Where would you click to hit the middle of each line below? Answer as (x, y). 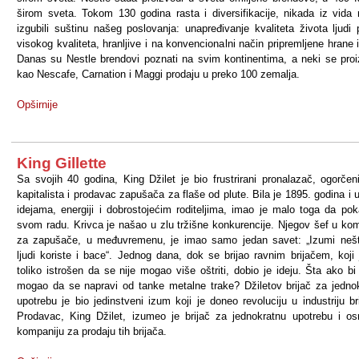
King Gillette (62, 163)
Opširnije (37, 105)
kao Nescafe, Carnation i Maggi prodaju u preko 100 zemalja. (158, 74)
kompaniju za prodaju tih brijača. (92, 331)
